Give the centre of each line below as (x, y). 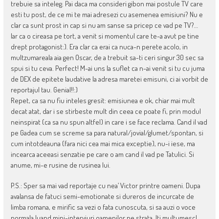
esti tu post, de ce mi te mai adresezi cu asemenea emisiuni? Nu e (107, 14)
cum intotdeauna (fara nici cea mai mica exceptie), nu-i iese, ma (103, 143)
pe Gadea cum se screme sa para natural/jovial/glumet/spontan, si (107, 132)
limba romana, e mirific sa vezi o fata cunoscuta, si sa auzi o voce (103, 207)
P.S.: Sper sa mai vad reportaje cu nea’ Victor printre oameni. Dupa (105, 185)
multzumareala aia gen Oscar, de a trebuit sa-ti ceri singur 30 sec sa (107, 57)
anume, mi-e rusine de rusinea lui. (60, 165)
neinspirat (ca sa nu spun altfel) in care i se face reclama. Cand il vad (109, 122)
